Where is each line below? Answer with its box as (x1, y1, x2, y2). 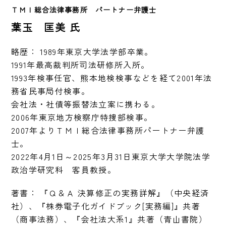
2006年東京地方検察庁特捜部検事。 (11, 111, 153, 124)
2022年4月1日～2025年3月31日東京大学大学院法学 (11, 150, 210, 163)
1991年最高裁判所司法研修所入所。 (11, 59, 150, 71)
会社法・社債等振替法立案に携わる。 (11, 98, 160, 110)
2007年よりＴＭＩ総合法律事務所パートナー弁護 (11, 124, 205, 137)
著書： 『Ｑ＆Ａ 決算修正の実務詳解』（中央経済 (11, 187, 209, 199)
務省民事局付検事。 (11, 85, 90, 97)
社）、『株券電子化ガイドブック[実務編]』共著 (11, 200, 200, 212)
